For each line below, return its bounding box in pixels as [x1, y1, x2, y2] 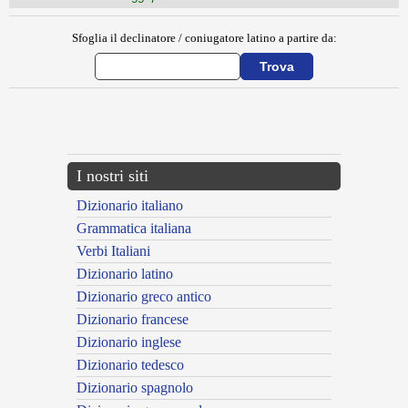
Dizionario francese [76, 311, 189, 328]
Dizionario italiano [76, 198, 183, 214]
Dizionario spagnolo [76, 380, 193, 396]
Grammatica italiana [76, 220, 191, 237]
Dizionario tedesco [76, 357, 184, 373]
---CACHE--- [9, 118, 50, 127]
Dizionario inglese [76, 334, 181, 351]
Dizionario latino [76, 266, 173, 282]
